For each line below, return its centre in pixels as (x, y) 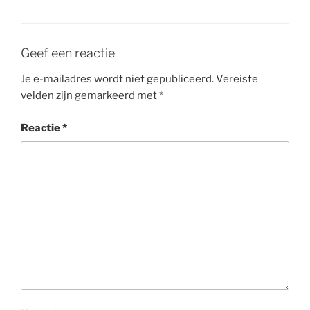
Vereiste (237, 79)
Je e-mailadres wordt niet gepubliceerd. (117, 79)
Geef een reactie (68, 53)
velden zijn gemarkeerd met (90, 96)
